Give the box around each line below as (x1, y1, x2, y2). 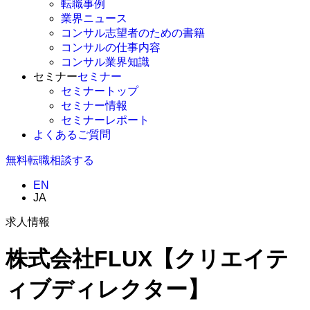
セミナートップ (61, 84, 138, 97)
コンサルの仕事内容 (61, 41, 161, 53)
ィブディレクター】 (6, 277, 210, 302)
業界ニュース (61, 12, 127, 24)
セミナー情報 (61, 99, 127, 111)
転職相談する (28, 154, 94, 166)
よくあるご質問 (33, 128, 111, 140)
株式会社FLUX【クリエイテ (6, 246, 289, 272)
